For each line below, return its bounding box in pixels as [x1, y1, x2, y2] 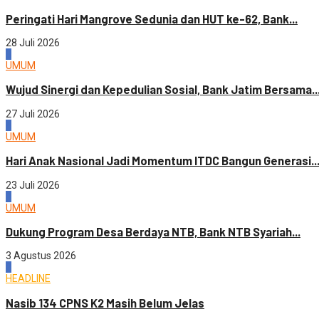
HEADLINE [6, 273, 51, 285]
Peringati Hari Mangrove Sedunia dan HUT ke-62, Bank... [6, 11, 298, 26]
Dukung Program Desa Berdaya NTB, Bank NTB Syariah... [6, 224, 300, 239]
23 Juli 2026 [6, 179, 60, 191]
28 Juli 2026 [6, 37, 60, 49]
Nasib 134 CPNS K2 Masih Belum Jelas [6, 296, 204, 310]
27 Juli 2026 [6, 108, 60, 120]
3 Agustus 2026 [6, 250, 76, 262]
